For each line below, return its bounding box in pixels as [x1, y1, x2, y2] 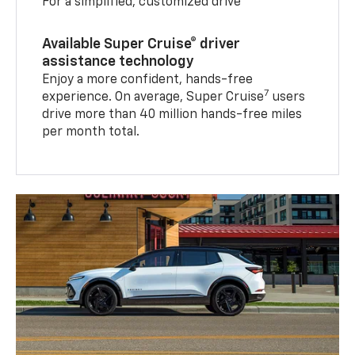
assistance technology [42, 54, 195, 69]
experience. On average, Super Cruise [42, 90, 265, 104]
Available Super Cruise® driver [42, 36, 241, 52]
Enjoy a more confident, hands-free [42, 73, 254, 86]
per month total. [42, 125, 140, 139]
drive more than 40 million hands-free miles [42, 108, 303, 121]
